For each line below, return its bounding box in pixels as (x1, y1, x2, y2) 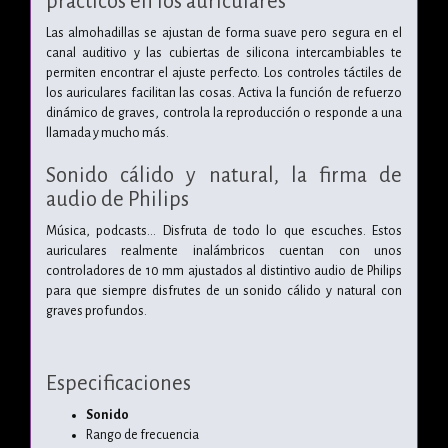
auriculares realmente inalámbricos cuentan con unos (46, 243, 402, 258)
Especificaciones (46, 371, 191, 394)
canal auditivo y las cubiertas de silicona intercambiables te (46, 45, 402, 60)
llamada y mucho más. (46, 125, 169, 140)
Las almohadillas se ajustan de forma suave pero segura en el (46, 25, 402, 40)
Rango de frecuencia (86, 427, 199, 442)
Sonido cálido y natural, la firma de (46, 163, 402, 186)
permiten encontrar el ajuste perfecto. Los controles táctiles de (46, 65, 402, 80)
